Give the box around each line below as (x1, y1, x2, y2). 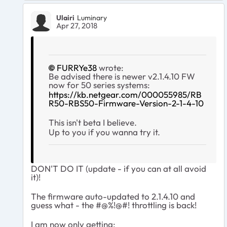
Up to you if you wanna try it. (49, 127, 162, 138)
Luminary (77, 13, 107, 22)
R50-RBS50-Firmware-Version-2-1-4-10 (49, 98, 204, 109)
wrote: (97, 62, 124, 73)
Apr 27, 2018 (56, 21, 97, 31)
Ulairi (56, 13, 74, 22)
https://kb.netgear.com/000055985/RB (49, 89, 202, 100)
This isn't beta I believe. (49, 117, 137, 128)
